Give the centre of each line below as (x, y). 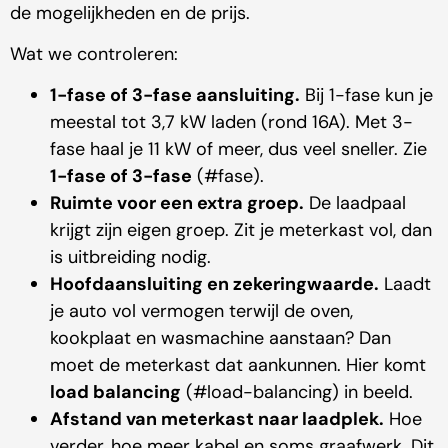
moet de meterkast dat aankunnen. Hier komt (238, 365)
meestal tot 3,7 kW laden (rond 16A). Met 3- (231, 122)
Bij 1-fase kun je (366, 95)
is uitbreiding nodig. (130, 257)
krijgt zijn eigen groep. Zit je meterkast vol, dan (241, 230)
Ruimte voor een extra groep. (177, 203)
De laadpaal (355, 203)
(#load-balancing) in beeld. (297, 392)
